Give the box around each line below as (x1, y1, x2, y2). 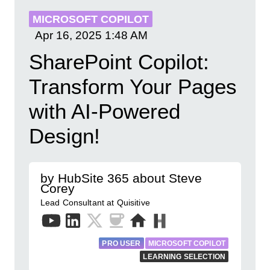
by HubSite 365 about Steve (40, 171, 202, 185)
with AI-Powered (29, 99, 180, 123)
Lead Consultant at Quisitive (40, 198, 150, 207)
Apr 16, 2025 (35, 28, 102, 42)
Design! (29, 124, 100, 148)
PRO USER (102, 239, 141, 248)
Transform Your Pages (29, 75, 237, 98)
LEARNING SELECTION (143, 253, 225, 261)
